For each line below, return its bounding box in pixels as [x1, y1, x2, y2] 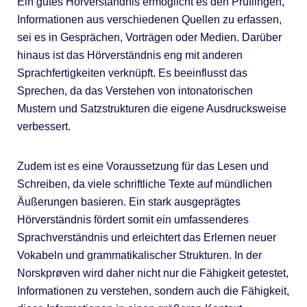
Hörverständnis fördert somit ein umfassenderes [16, 213, 249, 225]
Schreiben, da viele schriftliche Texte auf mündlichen [16, 177, 272, 190]
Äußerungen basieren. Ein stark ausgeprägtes [16, 195, 241, 208]
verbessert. [16, 120, 71, 132]
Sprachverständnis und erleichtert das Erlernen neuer [16, 231, 276, 243]
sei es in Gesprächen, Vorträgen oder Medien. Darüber [16, 31, 282, 43]
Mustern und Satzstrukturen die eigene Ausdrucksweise [16, 102, 286, 114]
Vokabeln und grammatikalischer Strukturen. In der [16, 249, 262, 261]
